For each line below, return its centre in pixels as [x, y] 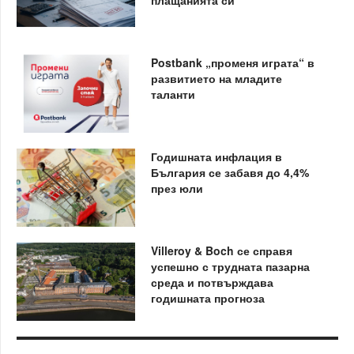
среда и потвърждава [212, 282]
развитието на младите [216, 78]
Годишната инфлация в [216, 156]
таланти [173, 94]
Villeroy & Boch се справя [221, 250]
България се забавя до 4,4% [230, 172]
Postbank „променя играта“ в [232, 62]
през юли [177, 188]
